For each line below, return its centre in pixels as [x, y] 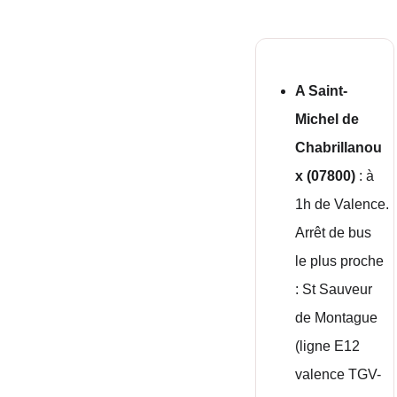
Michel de [329, 119]
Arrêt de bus [335, 233]
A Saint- [322, 91]
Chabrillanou [339, 148]
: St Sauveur [336, 289]
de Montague [339, 318]
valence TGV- [340, 374]
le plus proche [342, 261]
